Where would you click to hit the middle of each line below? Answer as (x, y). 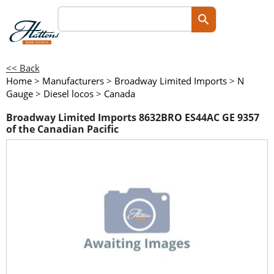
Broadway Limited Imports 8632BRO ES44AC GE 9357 (132, 118)
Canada (119, 94)
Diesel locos (68, 94)
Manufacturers (73, 81)
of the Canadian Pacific (62, 129)
